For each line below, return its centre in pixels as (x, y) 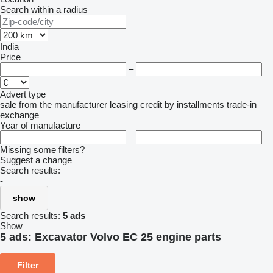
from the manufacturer (63, 105)
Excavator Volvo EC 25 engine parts (128, 237)
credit (151, 105)
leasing (124, 105)
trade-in (242, 105)
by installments (194, 105)
